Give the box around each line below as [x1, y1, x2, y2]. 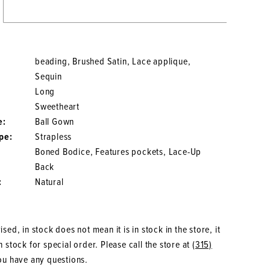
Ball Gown [35, 116, 75, 129]
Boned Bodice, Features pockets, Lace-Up [35, 146, 202, 159]
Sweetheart [35, 101, 80, 114]
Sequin [35, 71, 62, 84]
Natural [35, 176, 64, 189]
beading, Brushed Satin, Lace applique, [35, 55, 191, 69]
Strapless [35, 131, 72, 144]
